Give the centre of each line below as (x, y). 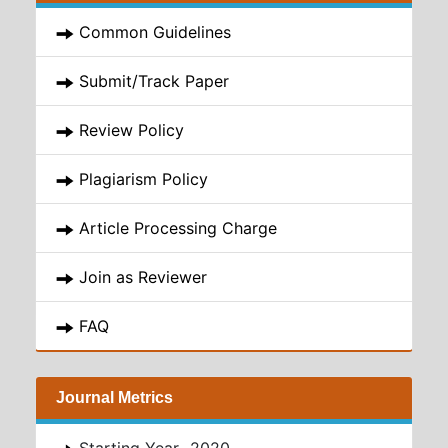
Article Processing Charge (175, 228)
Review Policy (131, 130)
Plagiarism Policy (141, 179)
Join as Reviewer (140, 277)
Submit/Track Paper (154, 81)
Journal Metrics (114, 397)
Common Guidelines (155, 32)
